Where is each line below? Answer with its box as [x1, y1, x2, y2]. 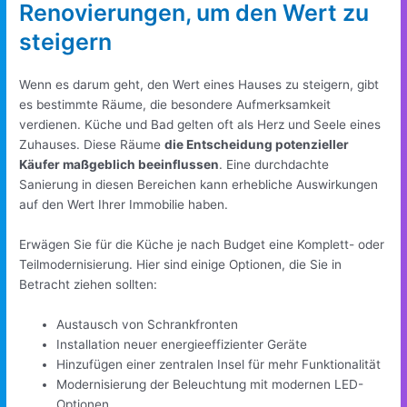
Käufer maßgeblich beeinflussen [19, 157, 220, 173]
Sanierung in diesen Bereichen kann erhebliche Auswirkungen [19, 177, 379, 193]
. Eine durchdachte [219, 157, 330, 173]
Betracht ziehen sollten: [19, 277, 158, 293]
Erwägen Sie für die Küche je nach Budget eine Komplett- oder [19, 237, 385, 253]
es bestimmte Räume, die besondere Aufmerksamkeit [19, 97, 332, 113]
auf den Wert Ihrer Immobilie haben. [19, 197, 229, 213]
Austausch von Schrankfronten [56, 316, 239, 332]
